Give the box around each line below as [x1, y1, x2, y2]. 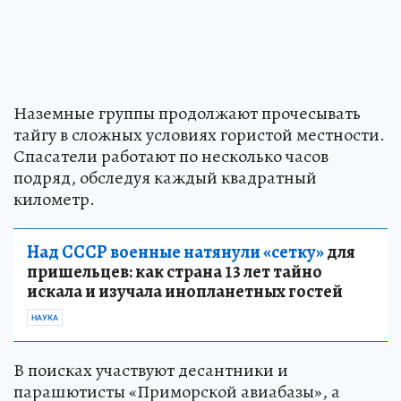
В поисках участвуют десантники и [13, 358, 288, 383]
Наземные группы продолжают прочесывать [13, 101, 361, 126]
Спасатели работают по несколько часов [13, 144, 328, 169]
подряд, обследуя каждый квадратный [13, 166, 317, 191]
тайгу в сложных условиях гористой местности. [13, 123, 385, 148]
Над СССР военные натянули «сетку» [27, 240, 324, 265]
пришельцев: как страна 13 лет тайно [27, 260, 322, 285]
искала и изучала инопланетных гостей [27, 279, 343, 304]
